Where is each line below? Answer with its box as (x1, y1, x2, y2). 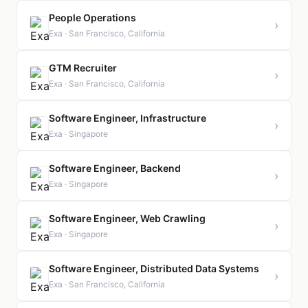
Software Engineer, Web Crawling (49, 212, 206, 224)
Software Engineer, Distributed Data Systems (49, 263, 259, 274)
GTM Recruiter (49, 62, 117, 74)
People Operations (49, 12, 136, 23)
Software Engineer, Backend (49, 162, 181, 174)
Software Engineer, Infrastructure (49, 112, 206, 124)
